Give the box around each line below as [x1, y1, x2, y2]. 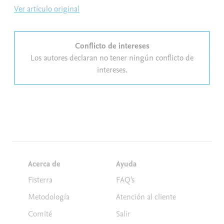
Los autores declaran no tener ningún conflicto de [30, 52, 193, 63]
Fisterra [28, 174, 52, 185]
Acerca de [28, 158, 60, 169]
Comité [28, 208, 52, 219]
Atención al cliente [116, 191, 176, 202]
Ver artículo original [14, 3, 79, 14]
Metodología [28, 191, 69, 202]
